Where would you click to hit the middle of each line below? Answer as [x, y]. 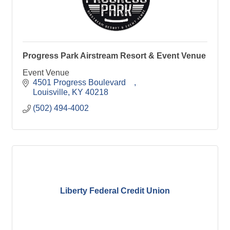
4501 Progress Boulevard [83, 82]
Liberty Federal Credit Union [115, 190]
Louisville [50, 92]
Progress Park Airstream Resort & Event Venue [114, 56]
